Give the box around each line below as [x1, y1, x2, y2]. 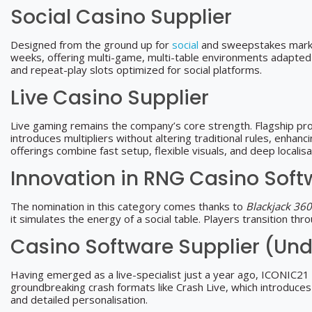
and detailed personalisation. [10, 292, 148, 306]
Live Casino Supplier [10, 84, 209, 111]
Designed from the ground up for [10, 38, 172, 52]
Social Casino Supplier [10, 3, 232, 31]
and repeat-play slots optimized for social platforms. [10, 63, 262, 77]
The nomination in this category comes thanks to [10, 199, 246, 213]
